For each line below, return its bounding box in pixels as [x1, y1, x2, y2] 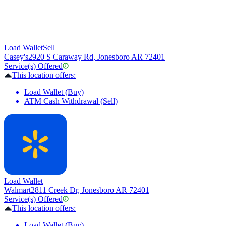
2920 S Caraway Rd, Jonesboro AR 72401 [28, 52, 165, 62]
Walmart [4, 186, 31, 195]
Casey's [4, 52, 28, 62]
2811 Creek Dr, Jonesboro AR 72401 [31, 186, 149, 195]
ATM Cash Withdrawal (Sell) [24, 97, 118, 106]
